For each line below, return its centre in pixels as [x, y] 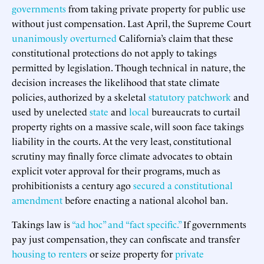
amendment [37, 199]
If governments [214, 224]
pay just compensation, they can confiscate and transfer [126, 238]
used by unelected [51, 111]
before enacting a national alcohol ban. [145, 199]
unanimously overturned [64, 37]
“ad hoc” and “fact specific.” [126, 224]
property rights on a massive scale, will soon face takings [128, 126]
